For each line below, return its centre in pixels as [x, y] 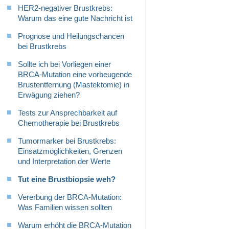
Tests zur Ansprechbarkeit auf [67, 113]
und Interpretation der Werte [64, 162]
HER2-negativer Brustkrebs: [65, 8]
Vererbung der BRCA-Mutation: [70, 197]
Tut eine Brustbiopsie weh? [67, 179]
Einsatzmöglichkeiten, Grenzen [70, 151]
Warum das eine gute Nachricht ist [75, 18]
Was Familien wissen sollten [65, 208]
